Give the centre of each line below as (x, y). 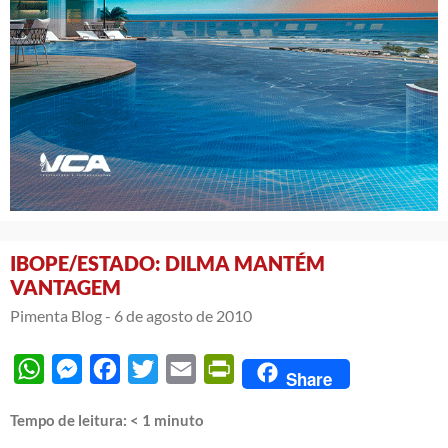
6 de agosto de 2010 (183, 316)
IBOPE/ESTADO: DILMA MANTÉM (167, 263)
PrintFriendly (280, 369)
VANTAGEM (65, 287)
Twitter (183, 369)
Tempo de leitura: (70, 420)
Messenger (120, 369)
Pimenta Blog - (60, 316)
